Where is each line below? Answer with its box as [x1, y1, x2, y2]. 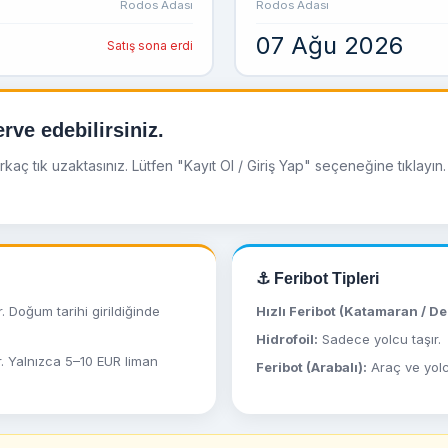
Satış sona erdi [106, 37, 193, 53]
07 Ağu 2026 [255, 30, 403, 60]
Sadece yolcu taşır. [318, 331, 441, 348]
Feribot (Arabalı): [256, 359, 367, 376]
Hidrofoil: [256, 331, 318, 348]
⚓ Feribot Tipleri [256, 270, 379, 288]
